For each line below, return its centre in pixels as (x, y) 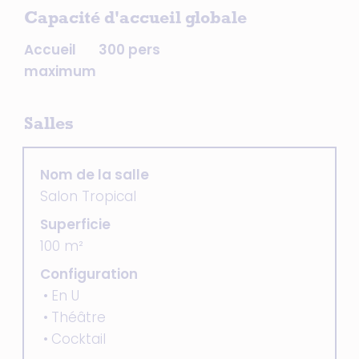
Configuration (89, 274)
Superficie (75, 224)
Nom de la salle (95, 175)
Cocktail (79, 339)
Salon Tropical (88, 196)
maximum (60, 71)
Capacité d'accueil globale (135, 20)
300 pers (129, 50)
